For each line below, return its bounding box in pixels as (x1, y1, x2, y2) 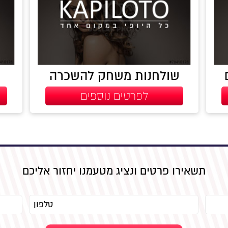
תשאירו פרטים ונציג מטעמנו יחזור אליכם (22, 164, 206, 178)
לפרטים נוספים (80, 90, 149, 103)
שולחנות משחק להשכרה (49, 68, 180, 84)
